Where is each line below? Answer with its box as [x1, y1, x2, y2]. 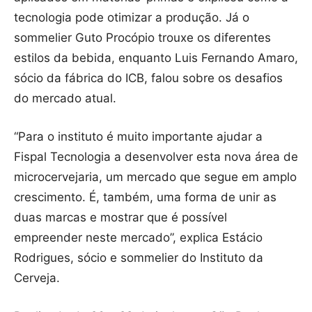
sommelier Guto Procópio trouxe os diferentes [14, 31, 271, 45]
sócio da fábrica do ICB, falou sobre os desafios [14, 71, 283, 86]
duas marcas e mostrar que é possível [14, 210, 227, 225]
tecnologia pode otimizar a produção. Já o [14, 10, 249, 25]
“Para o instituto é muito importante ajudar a [14, 130, 263, 144]
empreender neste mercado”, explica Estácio [14, 231, 263, 245]
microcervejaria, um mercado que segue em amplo [14, 170, 297, 185]
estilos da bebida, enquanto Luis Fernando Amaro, [14, 51, 298, 65]
